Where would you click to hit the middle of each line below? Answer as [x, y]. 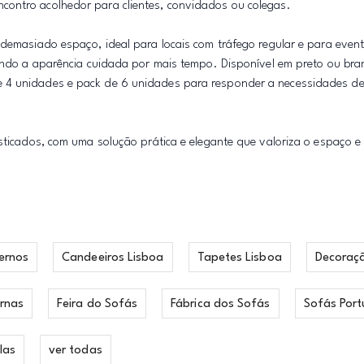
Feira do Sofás [97, 304]
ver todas [75, 351]
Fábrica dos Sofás [221, 304]
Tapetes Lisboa [239, 258]
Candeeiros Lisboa [113, 258]
